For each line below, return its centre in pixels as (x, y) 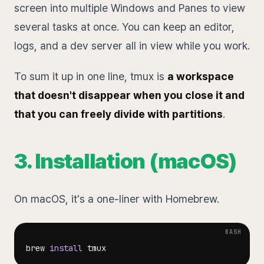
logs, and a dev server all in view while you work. (132, 46)
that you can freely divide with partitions (118, 114)
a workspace (201, 76)
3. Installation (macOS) (126, 161)
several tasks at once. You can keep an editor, (124, 27)
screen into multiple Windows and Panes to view (130, 8)
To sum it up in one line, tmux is (91, 76)
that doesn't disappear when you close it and (129, 95)
